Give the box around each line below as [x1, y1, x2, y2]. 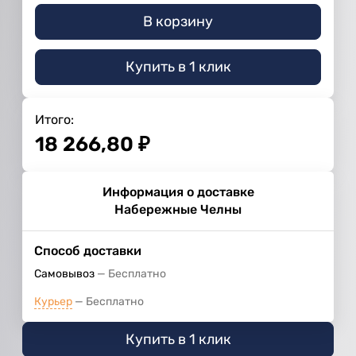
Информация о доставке [102, 184, 254, 200]
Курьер [34, 295, 72, 309]
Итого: [35, 112, 74, 128]
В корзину [143, 13, 213, 31]
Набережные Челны [114, 202, 242, 218]
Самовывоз [34, 267, 95, 281]
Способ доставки [34, 243, 141, 259]
